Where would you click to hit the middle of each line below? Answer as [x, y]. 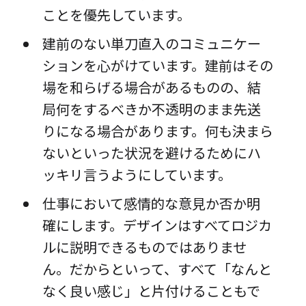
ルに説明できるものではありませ [144, 247]
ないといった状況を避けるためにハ [151, 153]
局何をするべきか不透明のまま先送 [151, 109]
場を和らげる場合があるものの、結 [151, 87]
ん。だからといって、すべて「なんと [157, 269]
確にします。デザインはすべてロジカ [157, 225]
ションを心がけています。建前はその [157, 66]
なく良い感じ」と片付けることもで [151, 291]
